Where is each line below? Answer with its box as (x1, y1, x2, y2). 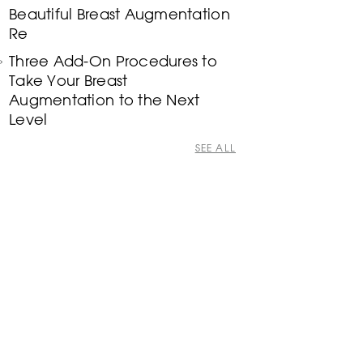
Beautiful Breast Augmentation (9, 5, 230, 23)
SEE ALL (194, 141, 236, 154)
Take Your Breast (9, 71, 128, 89)
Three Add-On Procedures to (9, 52, 218, 70)
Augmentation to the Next (9, 91, 200, 109)
